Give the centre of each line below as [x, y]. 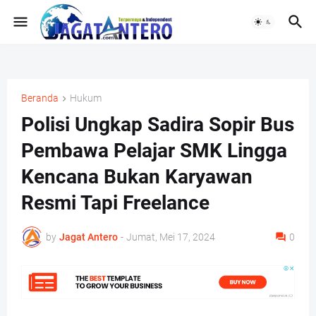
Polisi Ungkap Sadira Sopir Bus [158, 125]
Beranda [40, 98]
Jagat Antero [89, 237]
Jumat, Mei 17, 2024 [171, 237]
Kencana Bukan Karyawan [137, 177]
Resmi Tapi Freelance [115, 203]
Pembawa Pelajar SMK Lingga [154, 151]
